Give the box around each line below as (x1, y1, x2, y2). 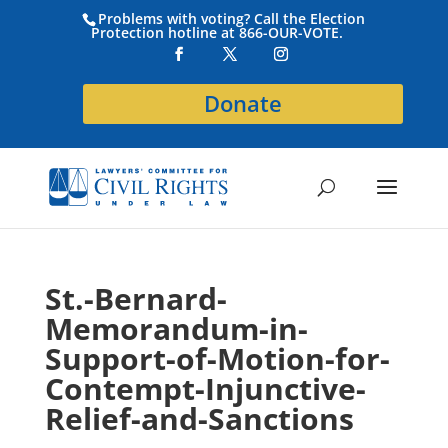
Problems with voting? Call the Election (98, 8, 366, 28)
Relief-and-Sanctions (44, 398, 354, 439)
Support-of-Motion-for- (44, 338, 390, 379)
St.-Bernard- (44, 278, 227, 319)
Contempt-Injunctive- (44, 368, 366, 409)
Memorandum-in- (44, 308, 308, 349)
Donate (204, 87, 283, 119)
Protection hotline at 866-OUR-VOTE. (91, 22, 344, 42)
